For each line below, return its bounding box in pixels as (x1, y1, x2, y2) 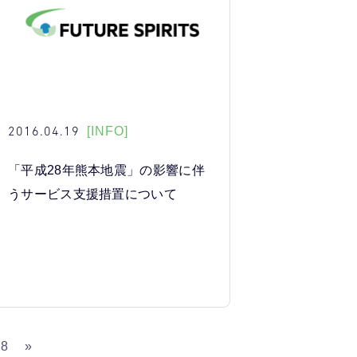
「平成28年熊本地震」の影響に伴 (7, 163, 206, 178)
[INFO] (86, 124, 128, 138)
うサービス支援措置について (7, 187, 178, 202)
